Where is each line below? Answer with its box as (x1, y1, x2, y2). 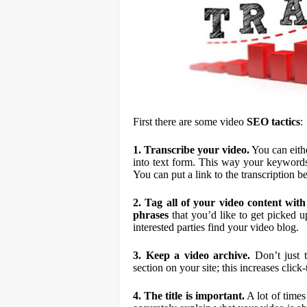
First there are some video (133, 116, 247, 127)
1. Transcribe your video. (133, 144, 249, 156)
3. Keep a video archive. (133, 249, 251, 261)
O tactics (260, 116, 300, 127)
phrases (133, 209, 169, 221)
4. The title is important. (133, 290, 245, 302)
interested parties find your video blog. (133, 221, 299, 233)
